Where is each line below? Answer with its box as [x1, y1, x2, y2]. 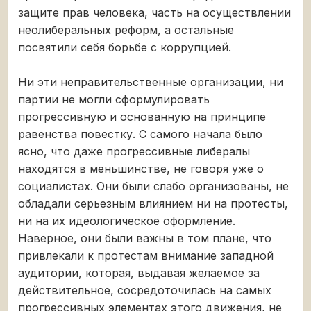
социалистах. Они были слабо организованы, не [18, 178, 289, 193]
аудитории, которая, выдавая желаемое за [18, 265, 260, 280]
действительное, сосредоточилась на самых [18, 283, 271, 297]
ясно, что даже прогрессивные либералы [18, 144, 250, 158]
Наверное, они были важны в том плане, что [18, 230, 271, 245]
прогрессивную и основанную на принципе [18, 109, 266, 124]
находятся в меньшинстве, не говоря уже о [18, 161, 264, 176]
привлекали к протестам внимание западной [18, 248, 274, 262]
